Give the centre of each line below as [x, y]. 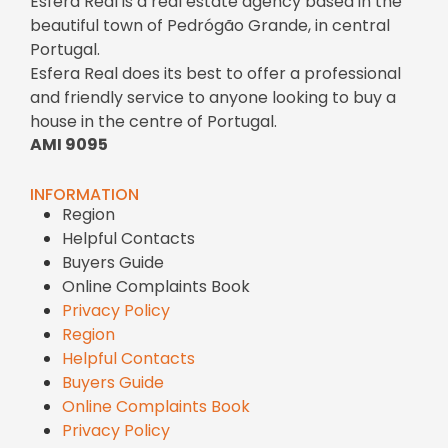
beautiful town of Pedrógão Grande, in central [210, 25]
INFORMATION [84, 194]
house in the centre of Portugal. [153, 121]
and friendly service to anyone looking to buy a [213, 97]
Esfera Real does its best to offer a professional [215, 73]
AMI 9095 [69, 145]
